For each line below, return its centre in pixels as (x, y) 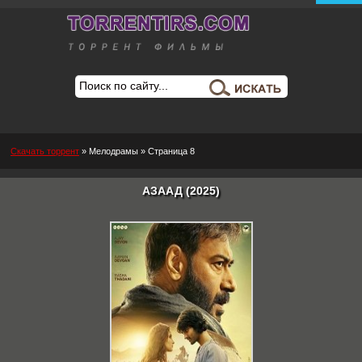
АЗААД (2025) (181, 191)
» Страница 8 (166, 151)
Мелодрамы (114, 151)
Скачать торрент (45, 151)
